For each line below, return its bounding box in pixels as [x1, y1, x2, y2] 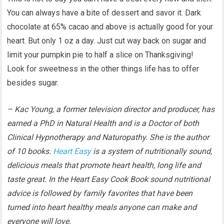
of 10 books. [7, 146, 53, 156]
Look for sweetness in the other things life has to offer [7, 64, 199, 73]
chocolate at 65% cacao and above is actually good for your [7, 22, 213, 31]
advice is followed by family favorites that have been [7, 188, 193, 198]
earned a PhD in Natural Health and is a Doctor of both [7, 118, 199, 128]
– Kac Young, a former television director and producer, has [7, 104, 215, 114]
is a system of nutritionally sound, [91, 146, 212, 156]
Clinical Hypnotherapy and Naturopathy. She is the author [7, 132, 209, 142]
